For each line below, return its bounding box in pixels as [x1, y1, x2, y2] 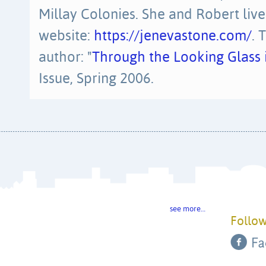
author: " [39, 50, 92, 65]
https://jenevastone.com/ [94, 28, 252, 44]
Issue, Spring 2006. [39, 71, 154, 87]
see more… [169, 205, 205, 213]
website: [39, 28, 94, 44]
